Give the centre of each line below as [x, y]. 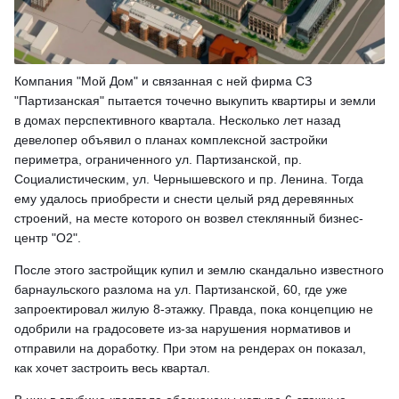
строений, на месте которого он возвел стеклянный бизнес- [189, 219]
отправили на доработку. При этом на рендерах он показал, [190, 349]
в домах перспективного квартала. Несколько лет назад [177, 121]
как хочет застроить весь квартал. [114, 368]
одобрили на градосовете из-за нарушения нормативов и [183, 329]
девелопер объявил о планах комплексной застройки [171, 140]
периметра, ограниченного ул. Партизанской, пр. [158, 160]
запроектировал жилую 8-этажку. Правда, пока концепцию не [194, 309]
